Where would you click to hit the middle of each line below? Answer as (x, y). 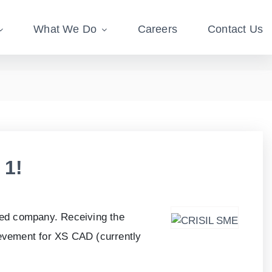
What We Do (67, 29)
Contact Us (235, 29)
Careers (157, 29)
